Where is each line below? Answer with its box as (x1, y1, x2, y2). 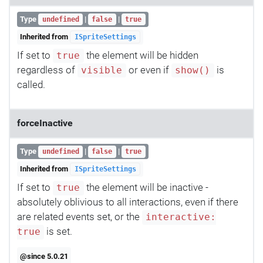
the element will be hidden (83, 49, 198, 62)
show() (175, 65, 211, 76)
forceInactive (17, 118, 73, 129)
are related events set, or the (17, 211, 142, 223)
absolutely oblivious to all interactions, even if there (17, 196, 238, 208)
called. (17, 79, 45, 91)
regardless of (17, 64, 77, 76)
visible (81, 65, 123, 76)
